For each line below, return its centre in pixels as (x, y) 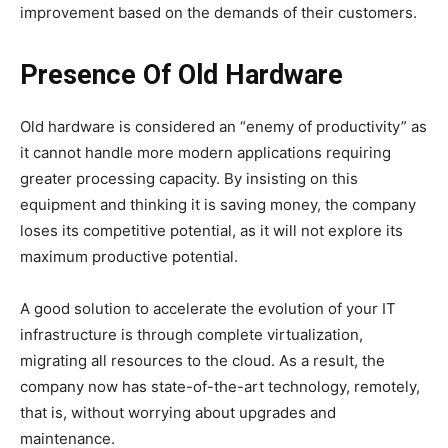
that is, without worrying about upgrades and (178, 412)
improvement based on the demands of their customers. (218, 12)
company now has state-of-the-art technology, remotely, (220, 386)
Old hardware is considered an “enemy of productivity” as (223, 126)
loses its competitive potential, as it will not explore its (211, 230)
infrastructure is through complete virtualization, (191, 334)
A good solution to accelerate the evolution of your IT (208, 308)
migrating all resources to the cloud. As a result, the (202, 360)
